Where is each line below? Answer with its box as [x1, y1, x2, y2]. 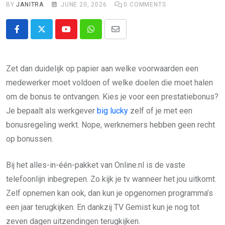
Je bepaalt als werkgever [6, 106, 97, 116]
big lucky [97, 106, 128, 116]
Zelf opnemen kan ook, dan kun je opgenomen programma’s [6, 188, 213, 198]
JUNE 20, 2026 [61, 1, 107, 8]
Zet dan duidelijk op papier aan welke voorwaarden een [6, 64, 198, 73]
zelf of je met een [128, 106, 192, 116]
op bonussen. [6, 134, 53, 144]
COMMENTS [128, 1, 166, 8]
